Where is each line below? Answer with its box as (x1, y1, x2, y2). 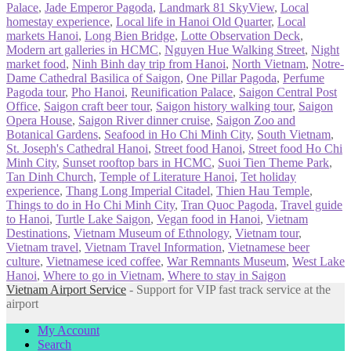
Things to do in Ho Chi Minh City (6, 198, 175, 212)
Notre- (312, 57, 344, 71)
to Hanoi (6, 212, 49, 226)
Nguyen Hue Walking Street (165, 43, 305, 57)
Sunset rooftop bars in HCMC (63, 156, 212, 170)
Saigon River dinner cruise (78, 114, 210, 128)
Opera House (6, 114, 72, 128)
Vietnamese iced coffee (46, 255, 161, 269)
